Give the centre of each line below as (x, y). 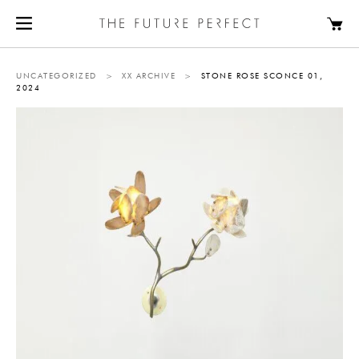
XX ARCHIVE (149, 76)
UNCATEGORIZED (56, 76)
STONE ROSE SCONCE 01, (262, 76)
